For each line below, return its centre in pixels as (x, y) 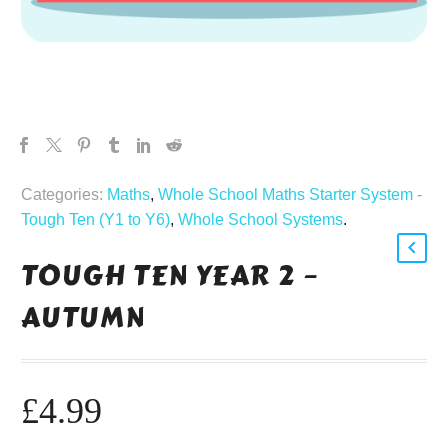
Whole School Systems (260, 220)
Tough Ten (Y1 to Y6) (95, 220)
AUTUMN (83, 318)
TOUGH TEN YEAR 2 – (170, 276)
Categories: (62, 195)
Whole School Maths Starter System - (290, 195)
